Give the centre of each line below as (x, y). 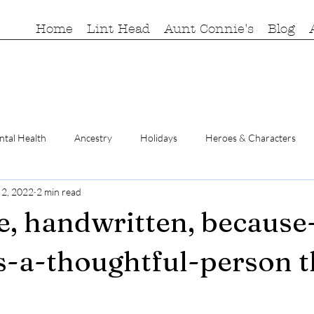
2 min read (59, 191)
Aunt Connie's (209, 29)
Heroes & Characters (251, 137)
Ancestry (93, 137)
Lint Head (118, 29)
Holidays (159, 137)
